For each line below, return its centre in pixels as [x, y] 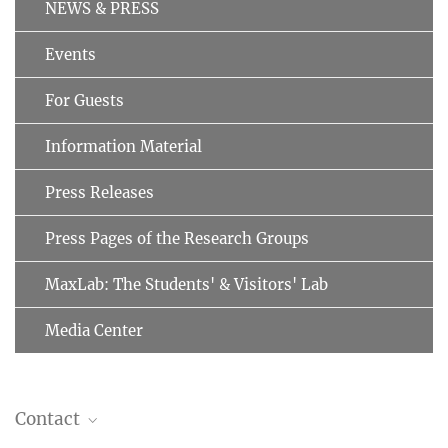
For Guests [84, 100]
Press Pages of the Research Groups [177, 238]
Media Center [94, 330]
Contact [49, 418]
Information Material [123, 146]
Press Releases [99, 192]
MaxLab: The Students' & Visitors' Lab [186, 284]
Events [70, 54]
